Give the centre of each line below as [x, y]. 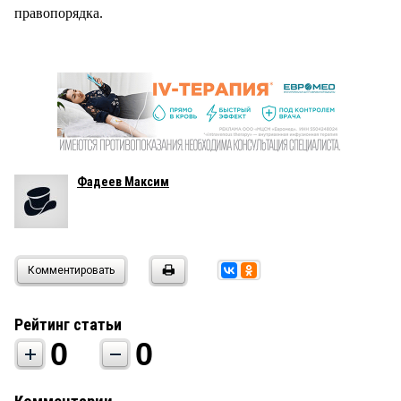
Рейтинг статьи [68, 324]
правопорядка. [59, 13]
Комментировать [71, 270]
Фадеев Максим [123, 181]
